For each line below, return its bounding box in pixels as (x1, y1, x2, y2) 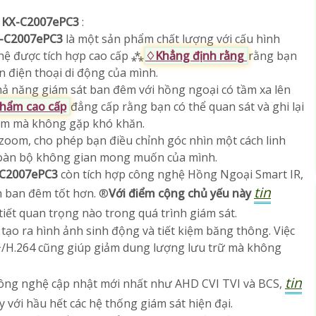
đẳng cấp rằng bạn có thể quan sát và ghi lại (71, 99, 304, 114)
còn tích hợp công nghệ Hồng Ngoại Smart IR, (61, 166, 303, 182)
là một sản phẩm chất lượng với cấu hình (66, 31, 280, 47)
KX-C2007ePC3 (1, 14, 82, 30)
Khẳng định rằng (155, 48, 244, 63)
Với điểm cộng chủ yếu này (109, 186, 251, 201)
